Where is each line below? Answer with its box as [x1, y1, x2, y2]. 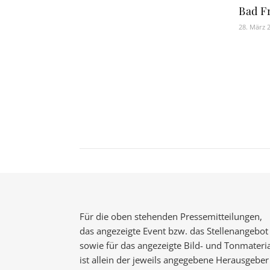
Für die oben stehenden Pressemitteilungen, [80, 210, 262, 222]
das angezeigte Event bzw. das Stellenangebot [80, 224, 268, 237]
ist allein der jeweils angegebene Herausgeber [80, 253, 269, 266]
